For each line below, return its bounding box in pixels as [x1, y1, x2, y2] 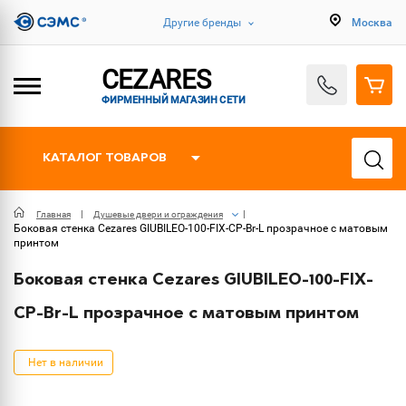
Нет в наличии [28, 356, 103, 369]
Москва [352, 15, 392, 29]
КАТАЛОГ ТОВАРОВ [43, 152, 167, 164]
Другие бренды [163, 15, 241, 29]
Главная [36, 209, 71, 219]
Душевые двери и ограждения [93, 209, 223, 219]
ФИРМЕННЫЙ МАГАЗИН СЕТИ [101, 92, 246, 105]
